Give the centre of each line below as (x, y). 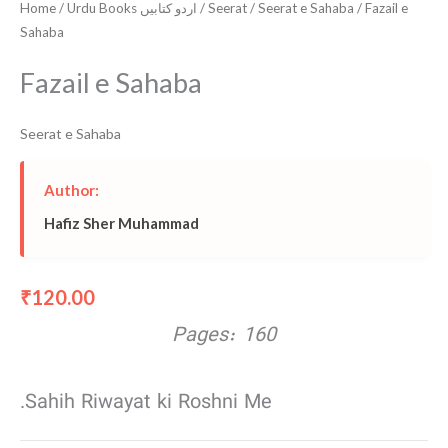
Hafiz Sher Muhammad (121, 222)
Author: (71, 189)
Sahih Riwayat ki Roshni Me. (148, 404)
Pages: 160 (224, 337)
